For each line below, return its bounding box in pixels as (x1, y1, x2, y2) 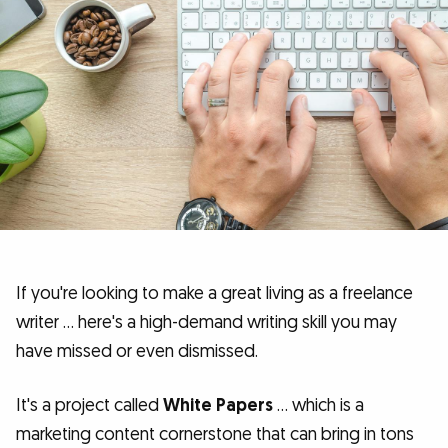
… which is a (273, 394, 364, 418)
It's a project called (16, 394, 163, 418)
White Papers (163, 394, 273, 418)
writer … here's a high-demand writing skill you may (16, 311, 397, 335)
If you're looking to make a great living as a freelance (16, 282, 413, 306)
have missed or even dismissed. (16, 340, 258, 364)
